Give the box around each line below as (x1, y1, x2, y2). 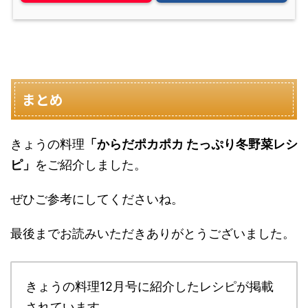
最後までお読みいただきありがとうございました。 (10, 225, 295, 241)
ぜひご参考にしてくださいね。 (10, 191, 184, 206)
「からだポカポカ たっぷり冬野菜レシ (85, 136, 298, 151)
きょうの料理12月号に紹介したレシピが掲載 (25, 278, 274, 294)
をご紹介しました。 (35, 157, 146, 172)
